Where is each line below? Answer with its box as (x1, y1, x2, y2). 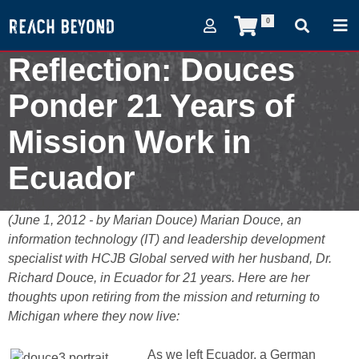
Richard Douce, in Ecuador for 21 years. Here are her (8, 271, 309, 284)
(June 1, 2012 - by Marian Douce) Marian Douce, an (8, 213, 301, 227)
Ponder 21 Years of (8, 88, 294, 123)
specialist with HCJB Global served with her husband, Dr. (8, 252, 332, 265)
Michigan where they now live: (8, 309, 179, 323)
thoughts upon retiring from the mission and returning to (8, 290, 320, 304)
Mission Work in (8, 124, 251, 159)
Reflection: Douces (8, 52, 295, 87)
